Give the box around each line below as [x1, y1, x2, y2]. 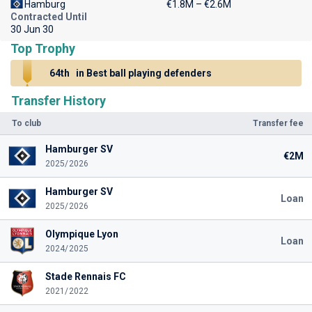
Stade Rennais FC [45, 271, 126, 282]
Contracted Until [10, 11, 87, 22]
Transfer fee [253, 118, 304, 128]
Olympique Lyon [45, 228, 118, 240]
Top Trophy [10, 41, 75, 56]
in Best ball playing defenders [74, 68, 212, 79]
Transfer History [11, 93, 106, 108]
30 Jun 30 [10, 24, 54, 35]
